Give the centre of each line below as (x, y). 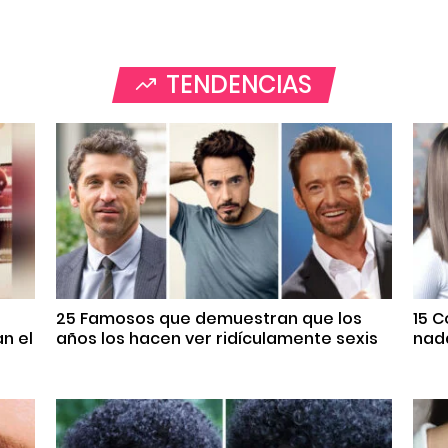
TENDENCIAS (239, 85)
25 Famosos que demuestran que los (209, 318)
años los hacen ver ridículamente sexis (217, 338)
